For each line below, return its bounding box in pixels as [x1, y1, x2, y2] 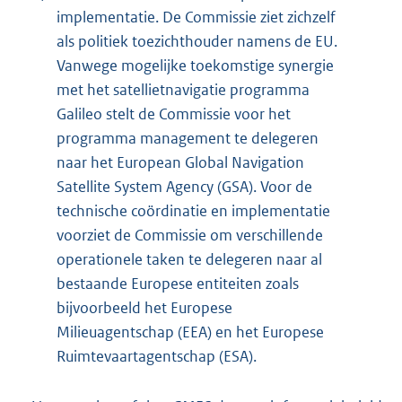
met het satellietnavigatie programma [57, 80, 310, 100]
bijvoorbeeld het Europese [57, 298, 232, 319]
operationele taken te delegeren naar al [57, 249, 322, 270]
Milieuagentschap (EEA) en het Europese [57, 322, 324, 343]
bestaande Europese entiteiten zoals [57, 274, 299, 294]
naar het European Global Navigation [57, 153, 304, 173]
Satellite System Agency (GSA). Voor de [57, 177, 312, 197]
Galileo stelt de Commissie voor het [57, 104, 291, 125]
